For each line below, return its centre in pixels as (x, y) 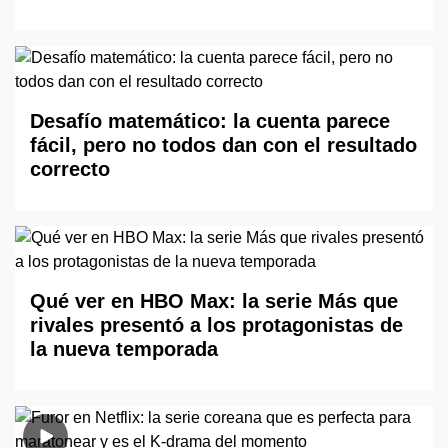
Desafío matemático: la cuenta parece (210, 121)
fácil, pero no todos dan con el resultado (223, 145)
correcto (70, 169)
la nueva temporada (124, 349)
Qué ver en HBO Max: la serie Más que (214, 301)
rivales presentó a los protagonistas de (216, 325)
